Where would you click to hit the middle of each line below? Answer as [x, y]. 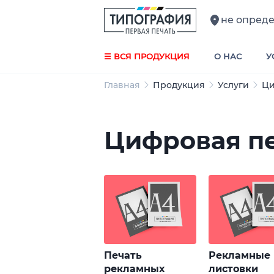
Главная [122, 85]
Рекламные [239, 255]
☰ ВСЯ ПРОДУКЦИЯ [147, 56]
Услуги [233, 85]
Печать [123, 255]
